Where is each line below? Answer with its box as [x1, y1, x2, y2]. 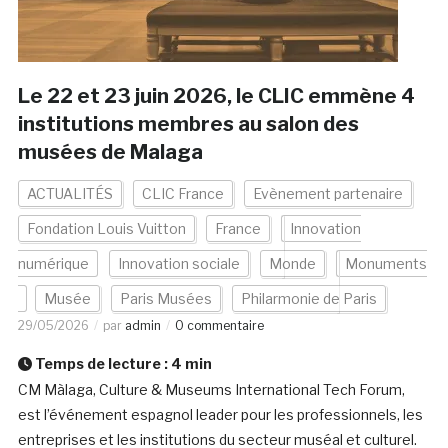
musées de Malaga [17, 140, 203, 165]
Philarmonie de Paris [240, 290, 377, 308]
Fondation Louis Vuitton [26, 220, 186, 238]
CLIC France [141, 185, 224, 203]
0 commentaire [174, 318, 264, 334]
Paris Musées [119, 290, 212, 308]
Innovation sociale [117, 255, 240, 273]
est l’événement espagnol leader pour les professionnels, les [17, 406, 423, 424]
